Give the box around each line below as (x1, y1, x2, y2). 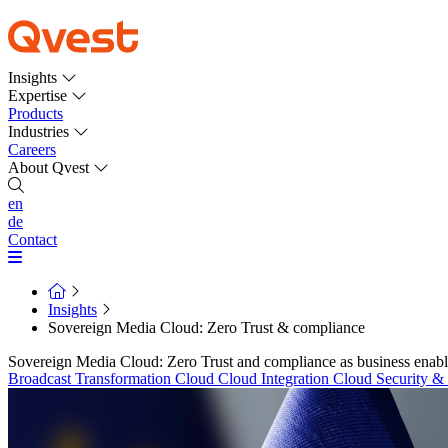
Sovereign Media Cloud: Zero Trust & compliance (48, 319, 365, 336)
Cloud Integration (218, 370, 333, 387)
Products (8, 105, 63, 122)
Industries (8, 123, 73, 140)
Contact (8, 231, 57, 248)
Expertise (8, 87, 71, 104)
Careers (8, 141, 56, 158)
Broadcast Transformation (8, 370, 175, 387)
